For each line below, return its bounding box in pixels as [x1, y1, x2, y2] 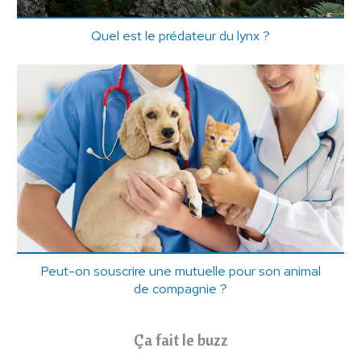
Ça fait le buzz [133, 329, 228, 350]
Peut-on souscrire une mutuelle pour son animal [39, 261, 321, 280]
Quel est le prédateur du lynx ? [90, 27, 270, 45]
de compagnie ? [133, 279, 227, 297]
